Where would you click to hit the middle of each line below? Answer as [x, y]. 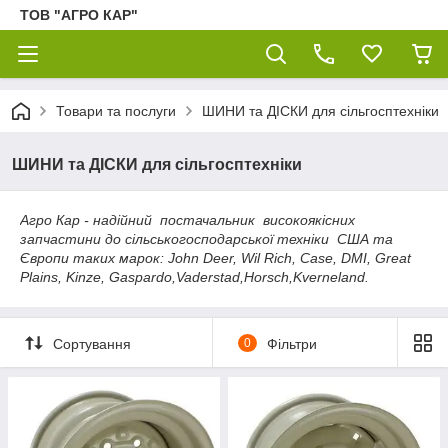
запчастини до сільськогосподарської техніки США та [206, 239]
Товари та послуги [116, 111]
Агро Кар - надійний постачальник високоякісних [187, 220]
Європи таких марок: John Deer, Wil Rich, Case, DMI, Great [215, 258]
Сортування [92, 343]
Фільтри [291, 343]
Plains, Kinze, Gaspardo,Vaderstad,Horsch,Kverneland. [194, 277]
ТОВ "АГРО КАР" [79, 15]
